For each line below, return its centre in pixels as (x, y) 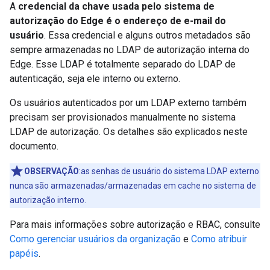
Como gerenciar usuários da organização (95, 239)
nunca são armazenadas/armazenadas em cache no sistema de (133, 186)
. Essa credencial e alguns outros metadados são (147, 35)
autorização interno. (48, 200)
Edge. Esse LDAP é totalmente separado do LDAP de (123, 64)
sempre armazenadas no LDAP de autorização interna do (130, 50)
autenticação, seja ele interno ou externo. (95, 79)
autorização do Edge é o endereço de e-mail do (118, 21)
